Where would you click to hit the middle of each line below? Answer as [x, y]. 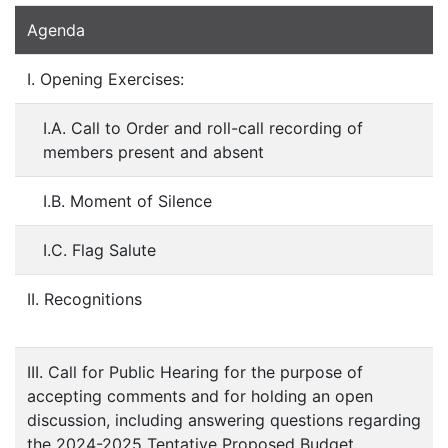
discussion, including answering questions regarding [224, 420]
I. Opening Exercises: [105, 79]
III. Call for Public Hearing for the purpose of [195, 372]
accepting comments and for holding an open [200, 396]
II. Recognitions [84, 299]
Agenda [56, 30]
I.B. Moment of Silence [127, 201]
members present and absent [153, 152]
